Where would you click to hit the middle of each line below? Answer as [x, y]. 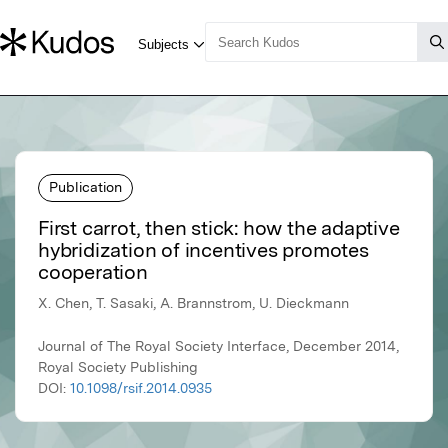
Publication [85, 186]
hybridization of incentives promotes [203, 250]
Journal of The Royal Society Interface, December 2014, [218, 346]
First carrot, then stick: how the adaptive [219, 228]
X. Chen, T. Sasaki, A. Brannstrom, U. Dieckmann [193, 303]
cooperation [93, 272]
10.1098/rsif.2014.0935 [141, 388]
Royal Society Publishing [118, 367]
